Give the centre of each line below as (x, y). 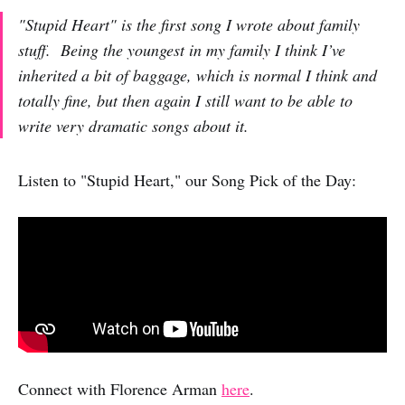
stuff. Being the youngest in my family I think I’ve (182, 49)
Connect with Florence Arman (120, 389)
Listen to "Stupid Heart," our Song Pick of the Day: (187, 179)
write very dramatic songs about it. (133, 125)
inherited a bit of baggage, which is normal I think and (198, 75)
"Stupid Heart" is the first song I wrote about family (189, 24)
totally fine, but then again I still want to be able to (185, 100)
